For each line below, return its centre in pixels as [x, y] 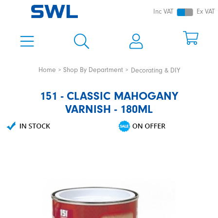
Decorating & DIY [155, 70]
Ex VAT [206, 12]
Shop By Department [93, 70]
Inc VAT [163, 12]
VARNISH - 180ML [109, 109]
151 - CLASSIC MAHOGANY [109, 96]
